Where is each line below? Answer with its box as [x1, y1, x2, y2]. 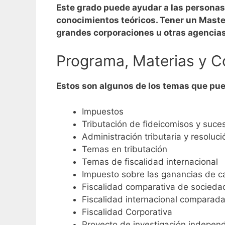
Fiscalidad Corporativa [82, 206, 172, 217]
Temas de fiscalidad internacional [82, 156, 218, 167]
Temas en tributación [82, 144, 167, 154]
